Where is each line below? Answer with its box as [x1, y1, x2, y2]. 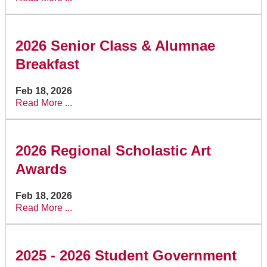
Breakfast [15, 56, 79, 73]
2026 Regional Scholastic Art [15, 142, 211, 159]
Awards [15, 160, 67, 177]
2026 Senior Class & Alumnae [15, 38, 215, 54]
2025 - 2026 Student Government [15, 247, 237, 263]
